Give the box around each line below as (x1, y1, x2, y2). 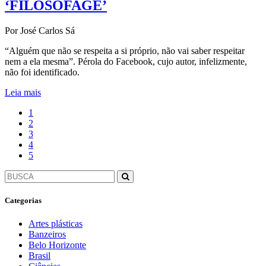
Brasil (28, 251, 50, 261)
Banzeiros (28, 229, 66, 240)
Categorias (5, 196, 42, 205)
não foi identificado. (5, 66, 80, 77)
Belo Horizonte (28, 240, 86, 251)
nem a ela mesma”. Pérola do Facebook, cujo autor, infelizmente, (5, 56, 247, 66)
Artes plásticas (28, 218, 83, 229)
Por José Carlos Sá (5, 25, 75, 36)
